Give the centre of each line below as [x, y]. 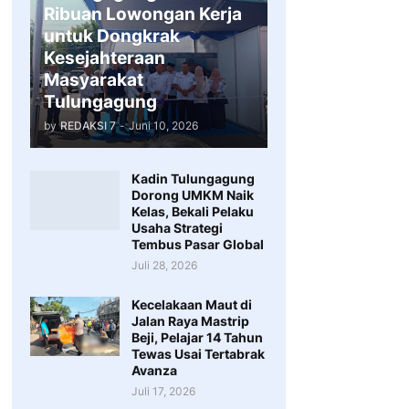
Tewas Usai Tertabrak [198, 354]
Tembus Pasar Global [197, 244]
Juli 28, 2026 [164, 265]
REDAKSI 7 [88, 126]
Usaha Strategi [177, 228]
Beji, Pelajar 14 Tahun [197, 337]
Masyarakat [93, 80]
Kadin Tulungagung [193, 178]
